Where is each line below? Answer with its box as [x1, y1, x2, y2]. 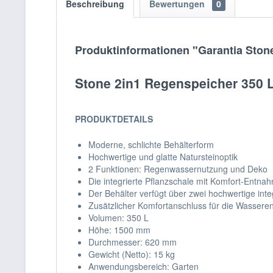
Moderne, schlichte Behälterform [88, 138, 214, 151]
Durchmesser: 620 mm [88, 236, 177, 248]
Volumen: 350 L [88, 211, 149, 224]
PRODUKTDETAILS [75, 113, 153, 125]
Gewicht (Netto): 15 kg [88, 248, 175, 260]
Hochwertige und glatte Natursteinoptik [88, 151, 238, 163]
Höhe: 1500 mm [88, 224, 151, 236]
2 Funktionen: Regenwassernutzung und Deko [88, 163, 268, 175]
